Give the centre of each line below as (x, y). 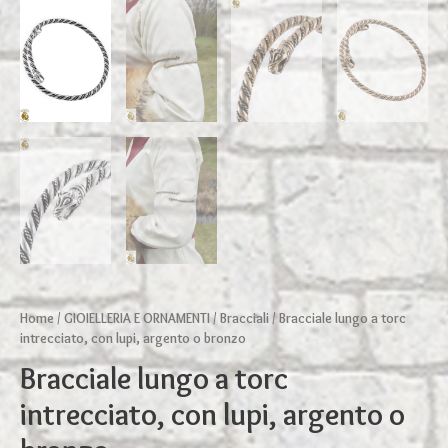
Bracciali (244, 317)
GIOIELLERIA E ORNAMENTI (137, 317)
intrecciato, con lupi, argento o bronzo (133, 337)
